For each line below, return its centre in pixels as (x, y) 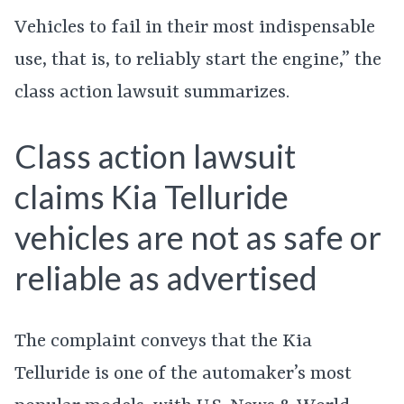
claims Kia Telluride (151, 196)
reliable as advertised (166, 277)
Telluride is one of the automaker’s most (183, 374)
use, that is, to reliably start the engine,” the (198, 60)
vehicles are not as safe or (198, 237)
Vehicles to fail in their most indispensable (195, 28)
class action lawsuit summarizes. (152, 93)
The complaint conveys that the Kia (163, 341)
